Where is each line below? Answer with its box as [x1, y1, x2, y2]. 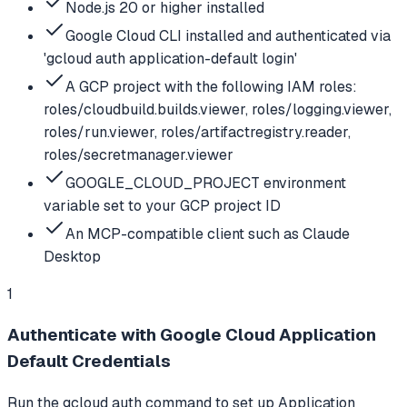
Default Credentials [7, 350, 171, 373]
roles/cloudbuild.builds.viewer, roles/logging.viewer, [44, 99, 392, 119]
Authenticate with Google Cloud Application [7, 323, 376, 347]
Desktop [44, 246, 101, 266]
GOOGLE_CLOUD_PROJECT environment [65, 173, 346, 193]
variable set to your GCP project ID [44, 195, 281, 215]
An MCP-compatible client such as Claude [65, 223, 350, 243]
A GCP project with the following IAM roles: [65, 76, 357, 96]
